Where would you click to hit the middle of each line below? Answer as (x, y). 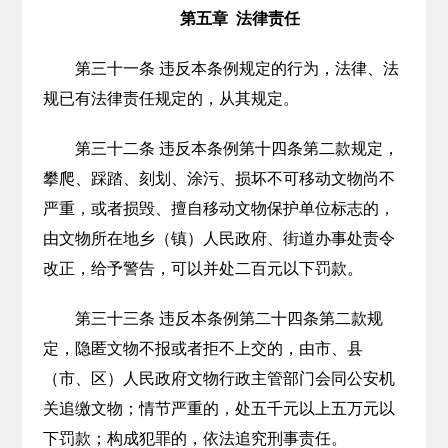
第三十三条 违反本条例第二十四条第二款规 (228, 318)
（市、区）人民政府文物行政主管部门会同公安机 (218, 378)
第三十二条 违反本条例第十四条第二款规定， (236, 148)
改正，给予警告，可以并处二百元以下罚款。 (202, 268)
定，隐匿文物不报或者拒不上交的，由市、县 (202, 348)
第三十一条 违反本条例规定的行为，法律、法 (236, 68)
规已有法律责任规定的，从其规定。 (170, 98)
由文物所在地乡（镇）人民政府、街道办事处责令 (218, 238)
